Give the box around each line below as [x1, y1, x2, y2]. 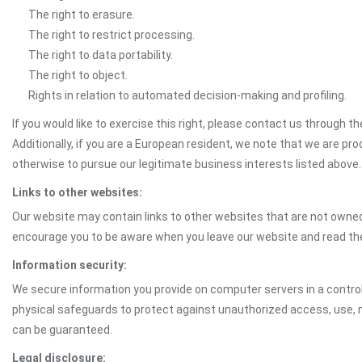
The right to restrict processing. [28, 28, 195, 41]
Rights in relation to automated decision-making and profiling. [28, 89, 347, 102]
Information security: [12, 259, 127, 271]
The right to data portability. [28, 48, 173, 61]
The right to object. [28, 69, 128, 82]
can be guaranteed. [12, 323, 112, 336]
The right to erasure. [28, 8, 135, 21]
